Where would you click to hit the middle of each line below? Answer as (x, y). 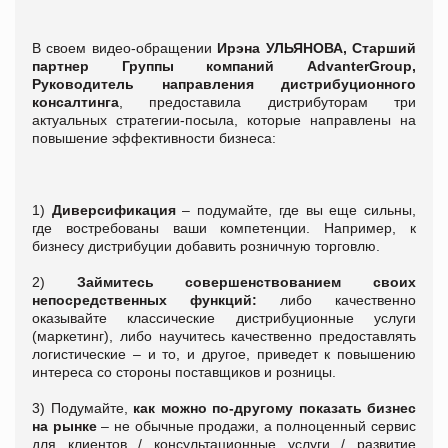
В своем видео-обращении (122, 47)
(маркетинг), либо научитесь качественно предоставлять (224, 335)
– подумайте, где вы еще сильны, (299, 209)
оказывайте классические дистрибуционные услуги (224, 317)
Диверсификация (117, 209)
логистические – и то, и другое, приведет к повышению (224, 353)
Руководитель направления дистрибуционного (224, 83)
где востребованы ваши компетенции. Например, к (224, 227)
